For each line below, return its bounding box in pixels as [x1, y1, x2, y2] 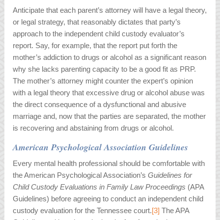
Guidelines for [148, 171, 192, 180]
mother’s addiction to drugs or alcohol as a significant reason [13, 53, 207, 62]
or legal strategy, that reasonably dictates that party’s [13, 18, 181, 27]
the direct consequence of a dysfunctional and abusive [13, 100, 187, 109]
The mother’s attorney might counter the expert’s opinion [13, 77, 193, 85]
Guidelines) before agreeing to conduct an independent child [13, 194, 204, 203]
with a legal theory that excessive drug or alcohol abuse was [13, 88, 205, 97]
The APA [160, 206, 190, 215]
